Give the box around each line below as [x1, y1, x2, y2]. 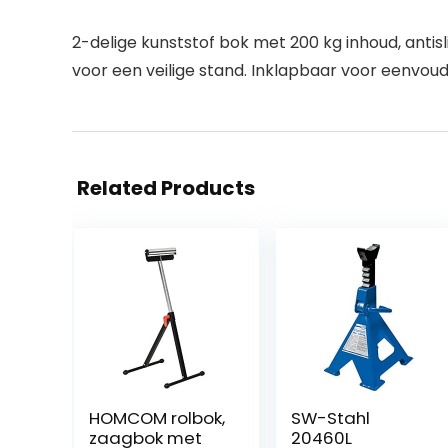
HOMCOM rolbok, [88, 406, 225, 430]
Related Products [77, 174, 255, 202]
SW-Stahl [290, 406, 370, 430]
